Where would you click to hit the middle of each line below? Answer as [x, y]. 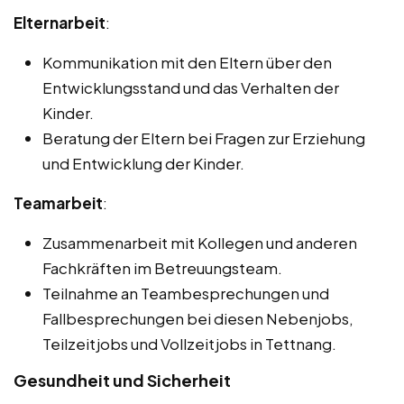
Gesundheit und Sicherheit [122, 381]
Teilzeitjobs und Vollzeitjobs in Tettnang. [189, 344]
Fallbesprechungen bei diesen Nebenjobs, [198, 319]
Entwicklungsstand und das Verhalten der [191, 88]
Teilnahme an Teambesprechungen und [186, 294]
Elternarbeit [60, 23]
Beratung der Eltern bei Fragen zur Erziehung [204, 138]
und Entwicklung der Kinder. [143, 164]
